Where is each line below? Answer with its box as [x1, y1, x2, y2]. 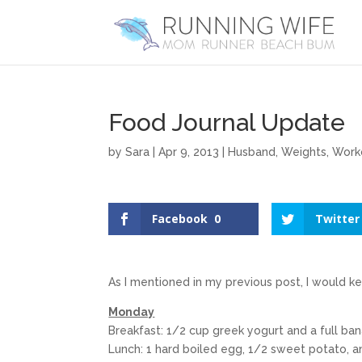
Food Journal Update [108, 108, 346, 137]
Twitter [315, 211, 360, 226]
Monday [108, 305, 155, 318]
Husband [228, 145, 276, 158]
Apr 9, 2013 [158, 145, 220, 158]
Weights [281, 145, 327, 158]
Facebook [152, 211, 208, 226]
